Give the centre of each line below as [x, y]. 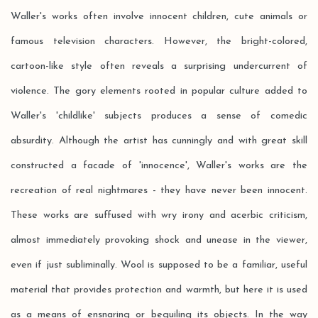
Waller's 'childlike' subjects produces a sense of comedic [159, 116]
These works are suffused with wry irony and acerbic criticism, [159, 215]
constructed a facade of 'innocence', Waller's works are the [159, 166]
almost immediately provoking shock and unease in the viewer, [159, 240]
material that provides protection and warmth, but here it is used [159, 290]
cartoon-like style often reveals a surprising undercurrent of [159, 66]
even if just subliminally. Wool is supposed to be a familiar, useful [159, 265]
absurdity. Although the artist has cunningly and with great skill [159, 141]
